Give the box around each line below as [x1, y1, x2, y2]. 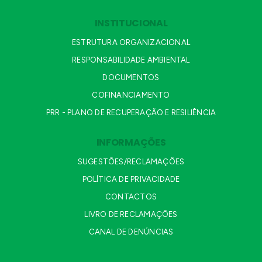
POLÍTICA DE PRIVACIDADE [82, 175, 180, 184]
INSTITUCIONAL [94, 16, 168, 30]
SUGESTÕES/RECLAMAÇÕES [77, 157, 185, 167]
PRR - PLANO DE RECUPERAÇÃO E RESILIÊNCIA [46, 108, 216, 118]
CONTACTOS [105, 192, 157, 202]
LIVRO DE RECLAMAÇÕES [84, 210, 178, 219]
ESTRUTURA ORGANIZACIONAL [72, 38, 190, 47]
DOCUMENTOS [102, 73, 160, 82]
